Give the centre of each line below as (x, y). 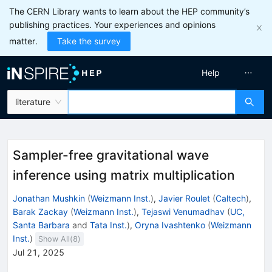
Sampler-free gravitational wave (111, 155)
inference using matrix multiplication (124, 175)
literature (33, 102)
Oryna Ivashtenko (170, 225)
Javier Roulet (184, 198)
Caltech (231, 198)
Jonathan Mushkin (49, 198)
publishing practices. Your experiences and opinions (112, 25)
